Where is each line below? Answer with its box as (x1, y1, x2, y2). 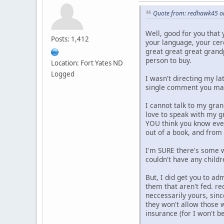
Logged (51, 69, 74, 78)
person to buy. (145, 55, 191, 65)
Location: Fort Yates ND (51, 58, 123, 67)
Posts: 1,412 (51, 34, 89, 43)
